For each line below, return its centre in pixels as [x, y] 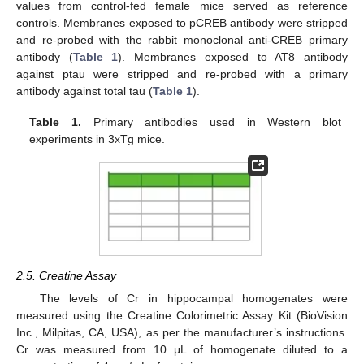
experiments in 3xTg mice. [97, 139]
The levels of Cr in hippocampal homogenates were [193, 299]
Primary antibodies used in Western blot [211, 122]
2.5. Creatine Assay [66, 275]
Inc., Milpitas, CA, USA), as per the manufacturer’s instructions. [182, 333]
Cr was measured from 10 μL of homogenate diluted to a [182, 350]
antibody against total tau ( [84, 91]
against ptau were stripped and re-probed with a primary [182, 74]
